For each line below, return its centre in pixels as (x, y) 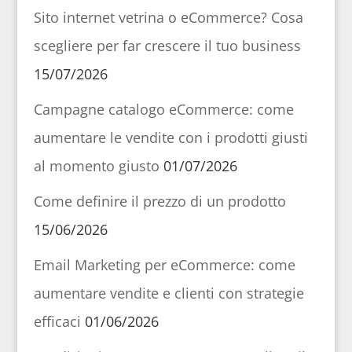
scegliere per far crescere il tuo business (167, 45)
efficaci (57, 321)
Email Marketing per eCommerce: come (164, 264)
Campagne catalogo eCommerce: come (163, 109)
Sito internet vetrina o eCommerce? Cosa (168, 17)
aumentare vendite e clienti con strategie (169, 293)
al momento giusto (96, 165)
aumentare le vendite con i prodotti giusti (170, 137)
